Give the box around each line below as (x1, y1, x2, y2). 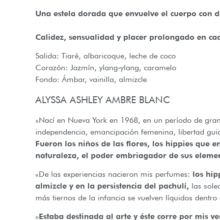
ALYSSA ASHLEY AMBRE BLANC (35, 93, 170, 106)
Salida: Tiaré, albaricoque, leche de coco (35, 51, 176, 61)
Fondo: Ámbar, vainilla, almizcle (35, 75, 147, 84)
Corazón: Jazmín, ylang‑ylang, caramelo (35, 63, 176, 73)
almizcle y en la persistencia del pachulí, (35, 181, 189, 191)
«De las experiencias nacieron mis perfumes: (35, 169, 190, 179)
